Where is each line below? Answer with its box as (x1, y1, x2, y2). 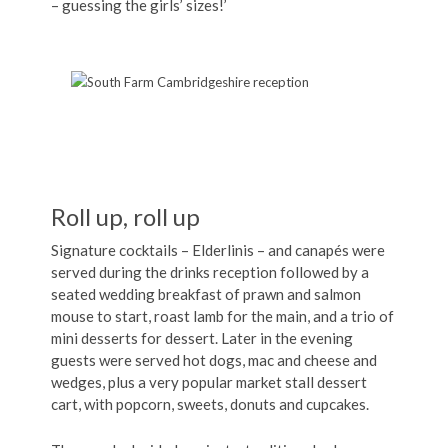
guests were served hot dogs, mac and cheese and (51, 351, 377, 369)
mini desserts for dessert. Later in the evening (51, 329, 353, 347)
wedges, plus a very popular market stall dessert (51, 373, 367, 391)
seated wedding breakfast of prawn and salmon (51, 285, 361, 303)
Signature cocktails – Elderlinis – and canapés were (51, 241, 385, 259)
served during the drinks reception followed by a (51, 263, 369, 281)
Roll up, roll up (51, 202, 200, 231)
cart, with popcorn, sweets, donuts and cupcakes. (51, 395, 369, 413)
